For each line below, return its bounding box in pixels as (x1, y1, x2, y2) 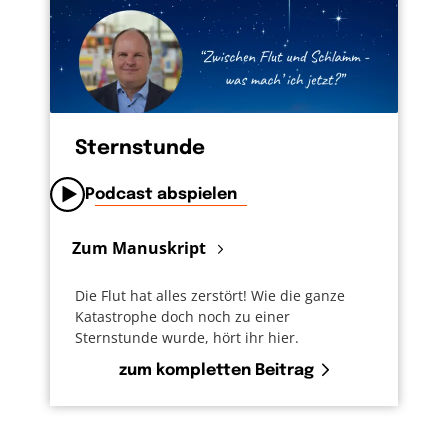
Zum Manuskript (72, 236, 210, 259)
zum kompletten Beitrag (119, 362, 314, 380)
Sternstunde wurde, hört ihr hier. (75, 328, 299, 348)
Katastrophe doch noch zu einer (75, 307, 290, 327)
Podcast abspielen (85, 186, 237, 204)
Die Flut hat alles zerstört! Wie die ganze (75, 286, 345, 306)
